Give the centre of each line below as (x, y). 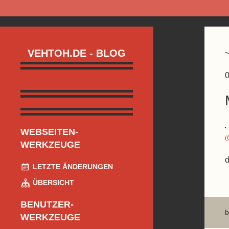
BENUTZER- (47, 205)
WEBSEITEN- (49, 132)
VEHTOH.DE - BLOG (77, 53)
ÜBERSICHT (52, 183)
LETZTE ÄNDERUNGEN (72, 167)
